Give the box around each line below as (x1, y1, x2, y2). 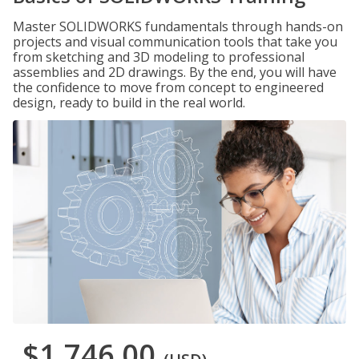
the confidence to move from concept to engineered (13, 79, 324, 96)
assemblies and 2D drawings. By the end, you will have (13, 63, 337, 81)
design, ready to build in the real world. (13, 94, 245, 111)
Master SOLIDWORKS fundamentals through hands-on (13, 18, 343, 35)
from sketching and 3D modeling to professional (13, 48, 305, 66)
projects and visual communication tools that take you (13, 33, 337, 50)
